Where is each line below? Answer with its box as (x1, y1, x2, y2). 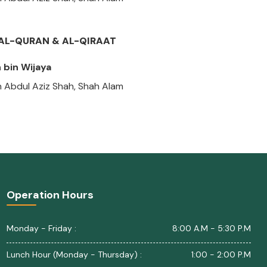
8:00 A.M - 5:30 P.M (172, 223, 251, 234)
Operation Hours (7, 188, 94, 202)
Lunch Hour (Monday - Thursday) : (7, 249, 142, 260)
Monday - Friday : (7, 223, 76, 234)
